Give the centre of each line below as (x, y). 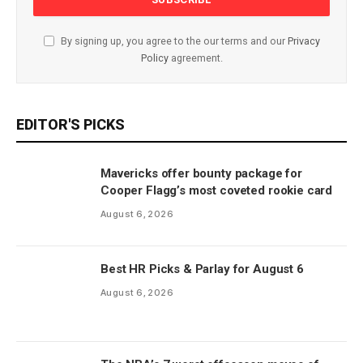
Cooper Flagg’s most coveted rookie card (217, 190)
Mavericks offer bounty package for (201, 173)
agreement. (195, 58)
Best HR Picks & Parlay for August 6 (202, 269)
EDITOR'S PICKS (70, 124)
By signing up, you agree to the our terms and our (173, 41)
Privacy (303, 41)
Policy (154, 58)
